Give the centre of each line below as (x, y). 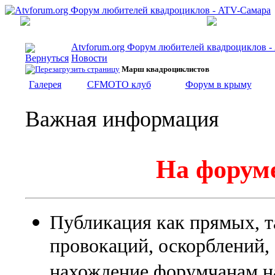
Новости (89, 58)
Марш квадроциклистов (165, 69)
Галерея (45, 84)
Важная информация (122, 119)
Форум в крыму (218, 84)
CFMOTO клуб (119, 84)
